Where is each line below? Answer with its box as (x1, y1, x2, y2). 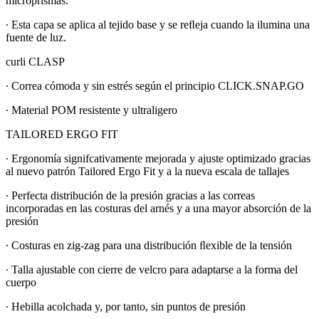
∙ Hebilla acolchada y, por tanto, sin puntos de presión (6, 300, 246, 313)
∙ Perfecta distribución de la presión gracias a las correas (6, 189, 255, 202)
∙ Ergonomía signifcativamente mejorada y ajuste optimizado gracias (6, 152, 310, 164)
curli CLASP (6, 55, 65, 68)
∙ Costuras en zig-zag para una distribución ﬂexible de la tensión (6, 239, 292, 251)
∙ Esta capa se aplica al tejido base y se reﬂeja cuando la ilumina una (6, 18, 310, 31)
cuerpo (6, 276, 36, 288)
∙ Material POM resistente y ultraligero (6, 103, 177, 116)
